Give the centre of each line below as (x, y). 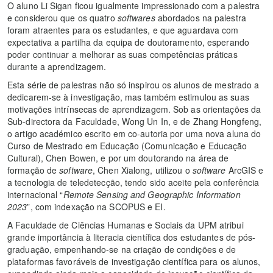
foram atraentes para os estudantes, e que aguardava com (123, 30)
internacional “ (35, 194)
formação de (34, 170)
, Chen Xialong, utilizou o (143, 170)
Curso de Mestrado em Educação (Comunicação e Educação (127, 145)
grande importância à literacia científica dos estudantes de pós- (132, 237)
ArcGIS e (245, 170)
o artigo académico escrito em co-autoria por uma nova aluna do (134, 133)
